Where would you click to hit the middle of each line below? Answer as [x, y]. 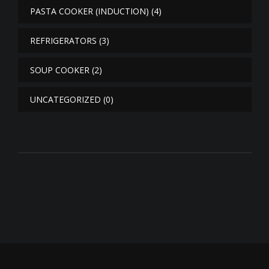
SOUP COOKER [60, 70]
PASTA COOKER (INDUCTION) [89, 11]
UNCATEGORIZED [65, 100]
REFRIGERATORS [63, 41]
